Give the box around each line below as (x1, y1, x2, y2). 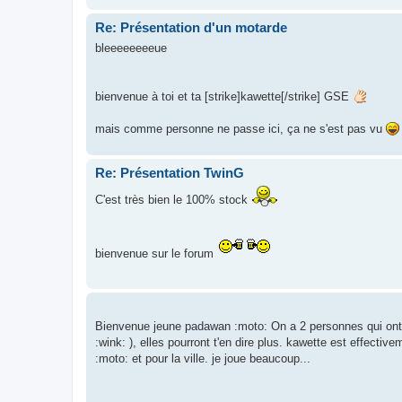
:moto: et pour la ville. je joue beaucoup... (95, 352, 310, 366)
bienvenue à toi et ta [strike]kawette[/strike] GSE (95, 89, 353, 103)
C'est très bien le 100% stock (95, 193, 251, 207)
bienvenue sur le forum (95, 247, 217, 261)
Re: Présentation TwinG (95, 164, 244, 180)
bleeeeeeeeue (95, 40, 167, 55)
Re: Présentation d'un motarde (95, 20, 287, 36)
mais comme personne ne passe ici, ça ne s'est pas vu (95, 121, 386, 135)
